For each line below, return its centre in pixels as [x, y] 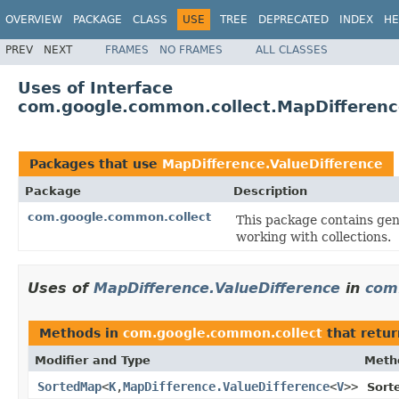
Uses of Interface [95, 87]
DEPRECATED [293, 20]
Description [270, 191]
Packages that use [96, 163]
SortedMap [69, 386]
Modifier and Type [93, 360]
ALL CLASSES [292, 49]
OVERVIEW [34, 20]
